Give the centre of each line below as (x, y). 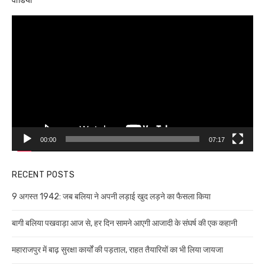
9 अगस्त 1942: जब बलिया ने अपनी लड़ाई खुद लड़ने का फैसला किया (111, 197)
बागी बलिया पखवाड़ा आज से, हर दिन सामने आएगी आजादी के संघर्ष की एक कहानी (125, 224)
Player (23, 35)
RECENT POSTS (43, 175)
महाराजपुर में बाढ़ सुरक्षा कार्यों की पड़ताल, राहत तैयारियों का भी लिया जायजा (117, 250)
